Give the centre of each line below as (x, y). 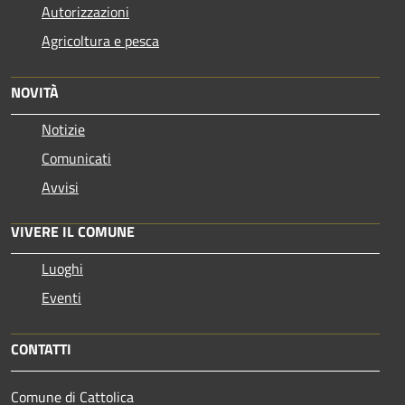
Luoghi (62, 268)
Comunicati (76, 158)
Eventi (61, 297)
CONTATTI (41, 348)
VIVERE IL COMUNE (73, 231)
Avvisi (60, 187)
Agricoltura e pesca (100, 40)
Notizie (63, 129)
